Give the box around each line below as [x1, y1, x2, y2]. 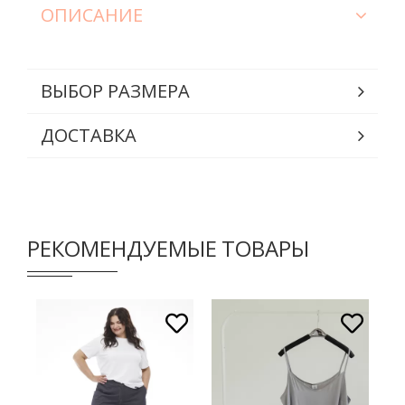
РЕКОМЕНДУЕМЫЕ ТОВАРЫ [27, 234, 309, 261]
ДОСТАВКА [41, 122, 137, 147]
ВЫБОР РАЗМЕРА [41, 78, 190, 103]
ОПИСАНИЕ [41, 2, 143, 27]
